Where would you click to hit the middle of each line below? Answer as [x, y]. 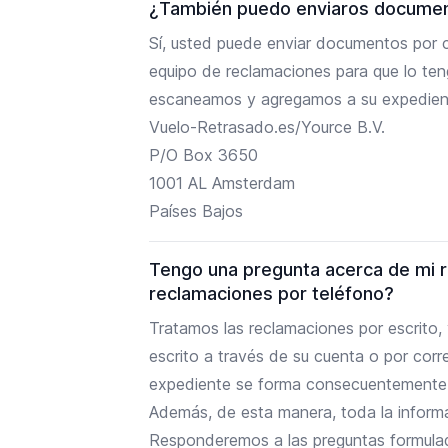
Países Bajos [196, 210]
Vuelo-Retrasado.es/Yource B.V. [267, 126]
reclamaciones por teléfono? [272, 293]
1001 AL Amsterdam [222, 182]
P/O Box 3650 [204, 154]
